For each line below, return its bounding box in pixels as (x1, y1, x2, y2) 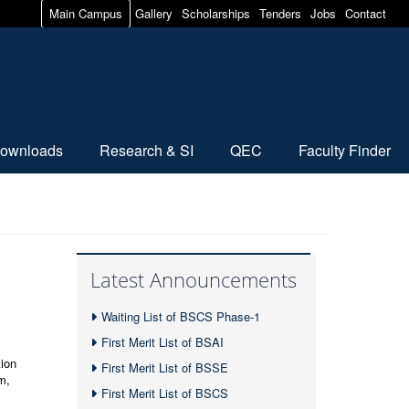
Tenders (259, 5, 301, 22)
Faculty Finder (299, 140, 391, 161)
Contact (345, 5, 386, 22)
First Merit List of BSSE (100, 359, 228, 376)
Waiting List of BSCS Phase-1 (100, 308, 260, 325)
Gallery (135, 5, 173, 22)
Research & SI (100, 140, 194, 161)
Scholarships (182, 5, 250, 22)
